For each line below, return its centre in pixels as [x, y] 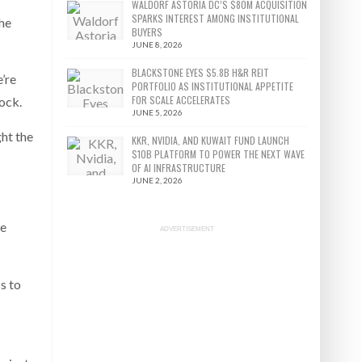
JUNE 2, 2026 [158, 180]
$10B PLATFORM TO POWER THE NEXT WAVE [219, 154]
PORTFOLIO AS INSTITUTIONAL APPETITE [213, 86]
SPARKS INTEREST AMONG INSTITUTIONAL [216, 18]
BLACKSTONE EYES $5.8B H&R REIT [201, 72]
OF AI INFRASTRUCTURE [179, 168]
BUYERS [147, 32]
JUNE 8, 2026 [158, 44]
